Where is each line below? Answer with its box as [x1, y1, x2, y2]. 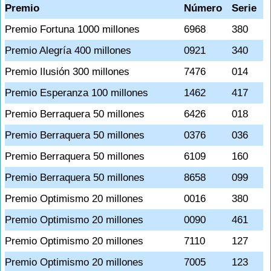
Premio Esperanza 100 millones [5, 87, 148, 99]
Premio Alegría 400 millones [5, 45, 131, 56]
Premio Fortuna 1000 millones [5, 24, 140, 35]
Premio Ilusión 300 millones [5, 66, 129, 77]
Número [184, 2, 222, 14]
